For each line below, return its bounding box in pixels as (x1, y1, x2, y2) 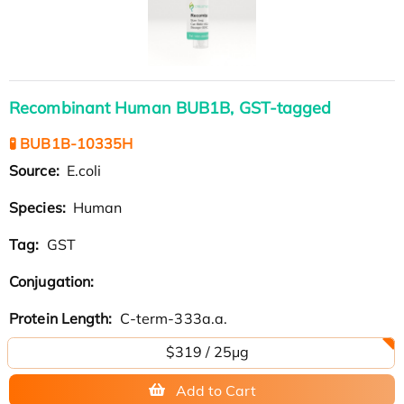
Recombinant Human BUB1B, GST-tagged (9, 96, 332, 118)
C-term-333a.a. (115, 308, 228, 327)
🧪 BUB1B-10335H (9, 133, 133, 152)
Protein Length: (9, 308, 116, 327)
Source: (9, 161, 63, 179)
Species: (9, 197, 69, 216)
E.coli (62, 161, 102, 179)
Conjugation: (9, 271, 98, 290)
